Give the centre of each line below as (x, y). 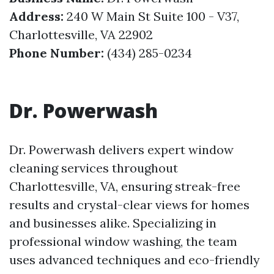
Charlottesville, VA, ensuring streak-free (125, 186)
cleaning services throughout (94, 168)
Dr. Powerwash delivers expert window (121, 150)
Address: (36, 16)
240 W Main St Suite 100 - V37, (151, 16)
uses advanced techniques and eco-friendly (135, 260)
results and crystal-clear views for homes (129, 205)
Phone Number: (57, 53)
